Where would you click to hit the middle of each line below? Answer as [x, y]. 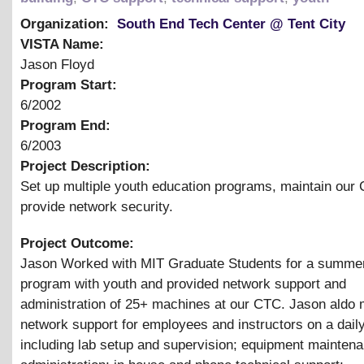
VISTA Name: [64, 45]
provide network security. [97, 207]
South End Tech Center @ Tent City [231, 24]
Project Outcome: [79, 243]
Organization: [67, 24]
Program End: [67, 126]
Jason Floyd [57, 65]
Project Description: [87, 167]
